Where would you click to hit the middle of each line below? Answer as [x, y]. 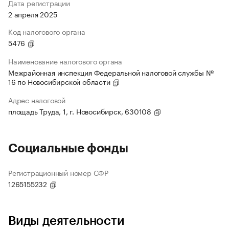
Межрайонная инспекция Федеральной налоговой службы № [111, 72]
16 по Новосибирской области [60, 82]
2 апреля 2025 [33, 14]
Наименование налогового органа [65, 61]
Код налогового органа [47, 31]
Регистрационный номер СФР [58, 173]
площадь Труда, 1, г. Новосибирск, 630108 [81, 111]
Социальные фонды [68, 148]
